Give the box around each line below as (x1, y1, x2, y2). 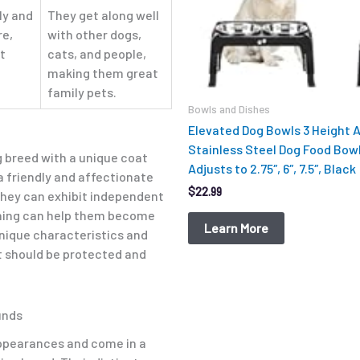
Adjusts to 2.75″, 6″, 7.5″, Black (188, 161, 356, 177)
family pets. (47, 84, 117, 100)
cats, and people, (47, 46, 146, 62)
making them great (47, 65, 158, 81)
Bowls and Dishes (188, 101, 270, 116)
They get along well (47, 7, 159, 23)
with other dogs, (47, 27, 141, 43)
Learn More (204, 219, 268, 235)
